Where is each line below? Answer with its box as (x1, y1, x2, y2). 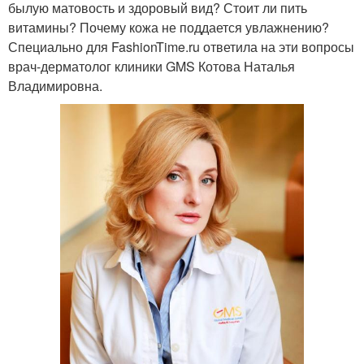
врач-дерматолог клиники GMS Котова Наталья (8, 56, 295, 76)
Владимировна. (8, 76, 102, 95)
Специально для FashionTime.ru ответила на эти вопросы (8, 37, 354, 56)
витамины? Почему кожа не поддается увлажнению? (8, 17, 329, 37)
